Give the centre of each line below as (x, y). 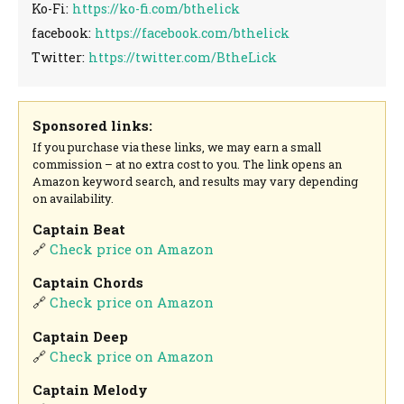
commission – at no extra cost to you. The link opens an (188, 165)
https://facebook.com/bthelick (193, 32)
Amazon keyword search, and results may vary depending (196, 182)
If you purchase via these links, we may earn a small (177, 147)
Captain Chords (88, 283)
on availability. (73, 199)
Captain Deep (81, 336)
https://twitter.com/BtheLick (183, 57)
